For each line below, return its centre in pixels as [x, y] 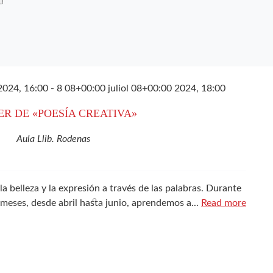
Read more [223, 203]
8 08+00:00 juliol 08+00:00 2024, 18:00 [141, 88]
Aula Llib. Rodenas [54, 139]
